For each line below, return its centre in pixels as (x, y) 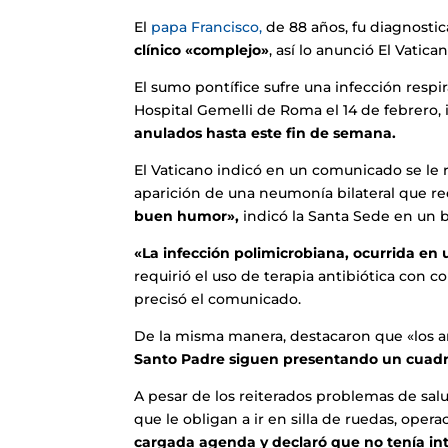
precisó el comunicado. (218, 298)
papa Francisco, (205, 26)
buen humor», (187, 215)
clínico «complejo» (202, 49)
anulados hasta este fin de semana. (265, 132)
